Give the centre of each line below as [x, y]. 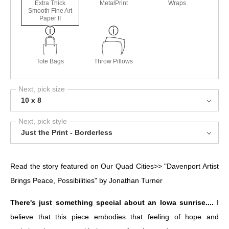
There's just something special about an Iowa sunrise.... [113, 203]
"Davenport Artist [192, 166]
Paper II [50, 19]
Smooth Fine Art [50, 11]
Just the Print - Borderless [67, 133]
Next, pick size [42, 89]
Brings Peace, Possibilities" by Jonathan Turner [86, 181]
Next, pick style [43, 121]
